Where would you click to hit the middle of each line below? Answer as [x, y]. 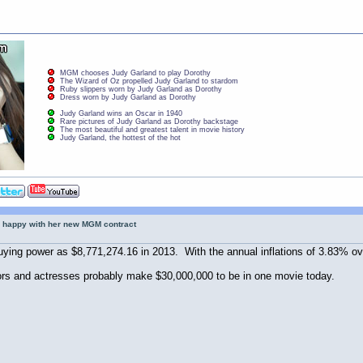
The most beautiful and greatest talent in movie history [152, 129]
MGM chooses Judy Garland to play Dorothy [135, 73]
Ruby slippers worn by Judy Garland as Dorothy [141, 90]
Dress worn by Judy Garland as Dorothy [128, 98]
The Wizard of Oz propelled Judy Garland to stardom [149, 81]
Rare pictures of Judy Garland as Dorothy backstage [149, 121]
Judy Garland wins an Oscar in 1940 [121, 113]
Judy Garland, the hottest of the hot [120, 137]
